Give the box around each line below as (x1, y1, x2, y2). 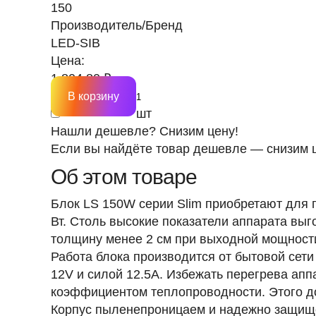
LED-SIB (51, 36, 100, 50)
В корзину (68, 90, 119, 102)
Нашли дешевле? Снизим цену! (51, 124, 238, 138)
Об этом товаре (51, 165, 197, 188)
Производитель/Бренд (51, 18, 183, 32)
